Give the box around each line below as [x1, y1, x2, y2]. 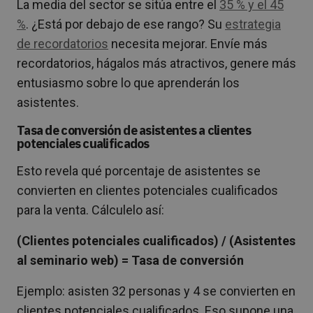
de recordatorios [17, 36, 108, 51]
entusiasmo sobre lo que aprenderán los [17, 75, 240, 90]
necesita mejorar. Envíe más [108, 36, 268, 51]
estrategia [225, 16, 281, 31]
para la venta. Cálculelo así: [17, 202, 164, 217]
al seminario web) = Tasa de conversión [17, 252, 244, 268]
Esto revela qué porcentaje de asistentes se [17, 163, 261, 178]
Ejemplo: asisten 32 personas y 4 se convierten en [17, 283, 296, 298]
